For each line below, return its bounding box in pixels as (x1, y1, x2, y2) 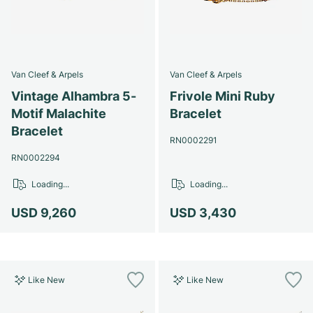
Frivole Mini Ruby (169, 89, 275, 103)
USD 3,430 (169, 205, 236, 220)
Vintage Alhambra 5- (11, 89, 136, 103)
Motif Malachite (11, 106, 106, 121)
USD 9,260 (11, 205, 76, 220)
